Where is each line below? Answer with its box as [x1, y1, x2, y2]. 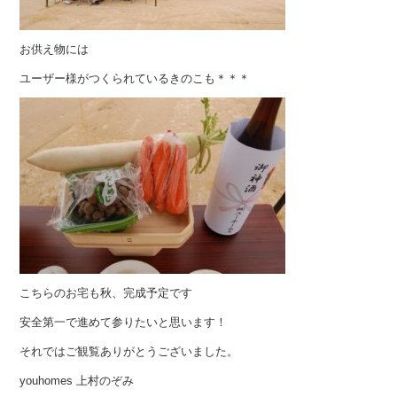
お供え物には [19, 43, 90, 56]
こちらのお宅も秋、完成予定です [19, 286, 193, 300]
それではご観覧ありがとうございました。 [19, 345, 239, 358]
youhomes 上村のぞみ [19, 374, 135, 387]
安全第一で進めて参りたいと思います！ [19, 315, 228, 329]
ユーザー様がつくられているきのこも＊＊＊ [19, 72, 251, 85]
